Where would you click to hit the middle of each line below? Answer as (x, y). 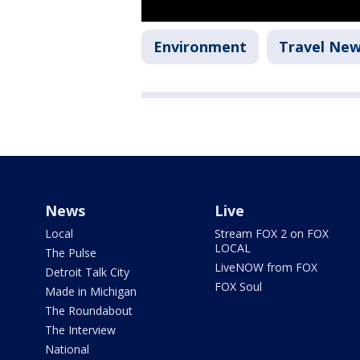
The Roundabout (89, 311)
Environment (200, 47)
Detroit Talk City (87, 272)
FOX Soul (238, 287)
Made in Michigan (91, 292)
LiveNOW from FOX (266, 268)
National (67, 350)
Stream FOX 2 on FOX (271, 234)
